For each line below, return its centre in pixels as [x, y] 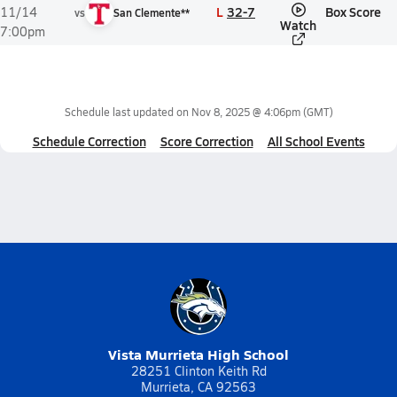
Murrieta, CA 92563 [198, 387]
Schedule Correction [89, 141]
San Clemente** [152, 12]
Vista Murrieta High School [198, 354]
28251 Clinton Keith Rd [198, 371]
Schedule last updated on [128, 112]
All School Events [316, 141]
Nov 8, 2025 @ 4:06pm [245, 112]
